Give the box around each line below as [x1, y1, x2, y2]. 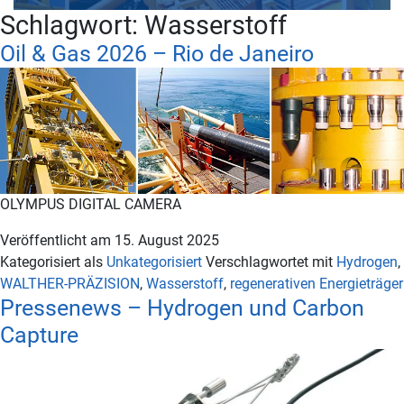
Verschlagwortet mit [206, 253, 336, 271]
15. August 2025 [115, 232, 219, 250]
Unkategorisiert [106, 253, 202, 271]
